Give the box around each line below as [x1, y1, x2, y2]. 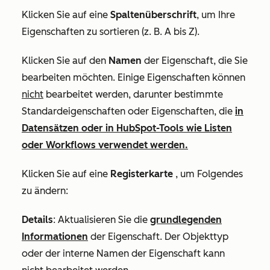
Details [22, 213, 53, 225]
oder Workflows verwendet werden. [22, 139, 188, 151]
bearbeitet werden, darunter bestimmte [43, 88, 223, 100]
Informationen [22, 230, 88, 242]
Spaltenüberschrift [110, 8, 196, 20]
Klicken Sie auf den [22, 54, 108, 66]
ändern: [32, 184, 68, 196]
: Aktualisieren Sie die [53, 213, 150, 225]
